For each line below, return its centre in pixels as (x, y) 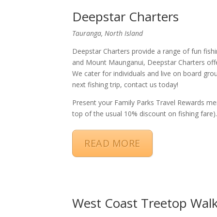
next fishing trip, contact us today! (125, 84)
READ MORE (112, 143)
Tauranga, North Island (108, 33)
